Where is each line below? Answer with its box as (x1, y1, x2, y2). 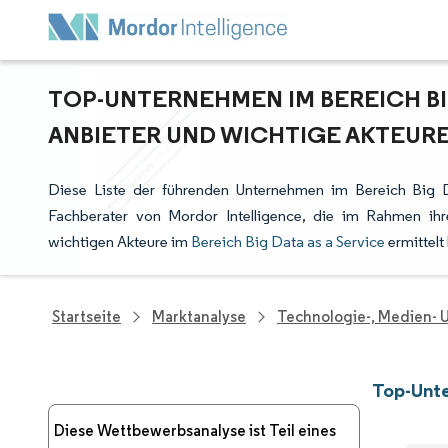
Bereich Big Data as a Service (191, 232, 385, 251)
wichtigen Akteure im (48, 232, 191, 251)
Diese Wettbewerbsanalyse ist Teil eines (54, 421, 336, 440)
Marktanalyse (152, 307, 246, 326)
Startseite (52, 307, 121, 326)
